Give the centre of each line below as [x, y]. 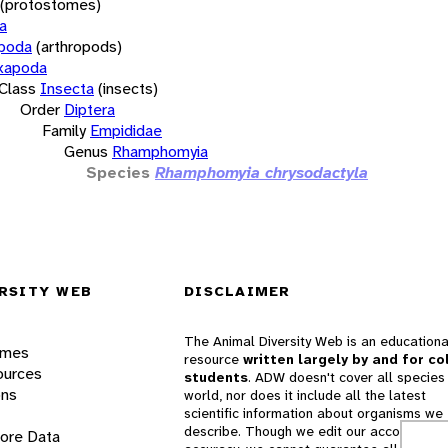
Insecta [67, 88]
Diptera [89, 109]
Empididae [126, 130]
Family [64, 130]
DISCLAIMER [237, 291]
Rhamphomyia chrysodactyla [261, 172]
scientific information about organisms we [313, 413]
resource [213, 359]
